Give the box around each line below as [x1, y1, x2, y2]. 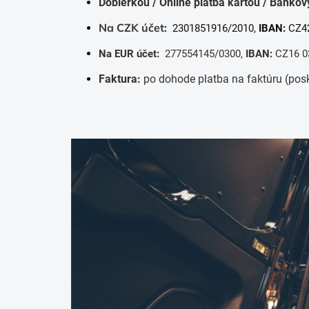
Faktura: [99, 72, 141, 86]
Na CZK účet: [99, 21, 167, 34]
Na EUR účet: [99, 48, 159, 60]
